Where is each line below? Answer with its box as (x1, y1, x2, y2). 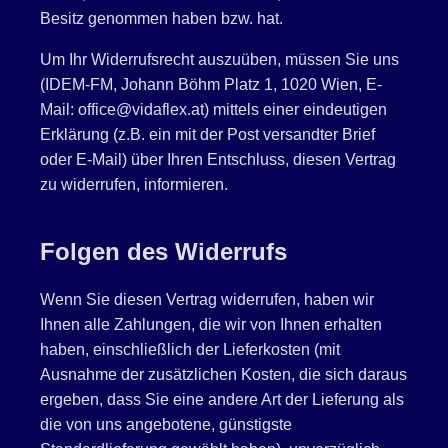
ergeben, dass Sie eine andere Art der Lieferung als (40, 390, 404, 408)
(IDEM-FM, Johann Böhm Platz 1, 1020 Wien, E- (40, 75, 382, 93)
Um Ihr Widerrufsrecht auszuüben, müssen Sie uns (40, 50, 399, 68)
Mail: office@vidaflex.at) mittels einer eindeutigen (40, 100, 387, 118)
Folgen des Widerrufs (40, 237, 287, 265)
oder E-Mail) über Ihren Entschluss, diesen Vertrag (40, 150, 396, 168)
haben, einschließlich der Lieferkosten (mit (40, 340, 340, 358)
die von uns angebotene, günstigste (40, 415, 292, 433)
